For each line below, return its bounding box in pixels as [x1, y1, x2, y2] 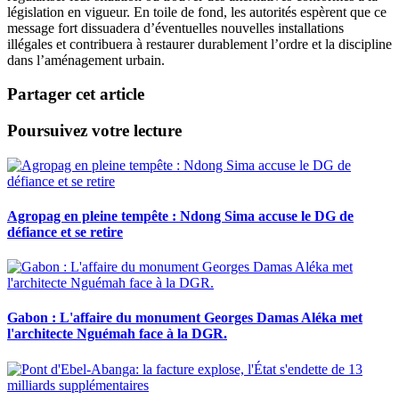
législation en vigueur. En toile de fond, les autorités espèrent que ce [7, 4, 387, 20]
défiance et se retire [7, 224, 123, 240]
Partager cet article [7, 85, 144, 104]
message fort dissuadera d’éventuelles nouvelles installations [7, 20, 344, 36]
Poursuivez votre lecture [7, 120, 182, 140]
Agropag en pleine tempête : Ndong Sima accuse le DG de [7, 208, 354, 224]
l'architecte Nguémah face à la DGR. [7, 326, 227, 342]
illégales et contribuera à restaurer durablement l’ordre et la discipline [7, 36, 392, 52]
